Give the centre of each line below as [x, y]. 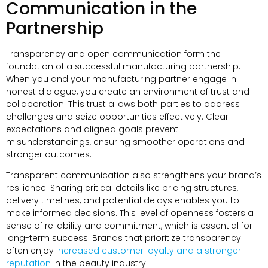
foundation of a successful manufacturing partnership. [123, 66]
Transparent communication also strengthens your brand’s [134, 175]
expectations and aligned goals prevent [92, 129]
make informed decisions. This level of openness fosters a [130, 213]
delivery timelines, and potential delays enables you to [123, 200]
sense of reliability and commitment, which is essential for [129, 225]
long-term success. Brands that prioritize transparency [124, 238]
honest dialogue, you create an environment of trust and [128, 91]
